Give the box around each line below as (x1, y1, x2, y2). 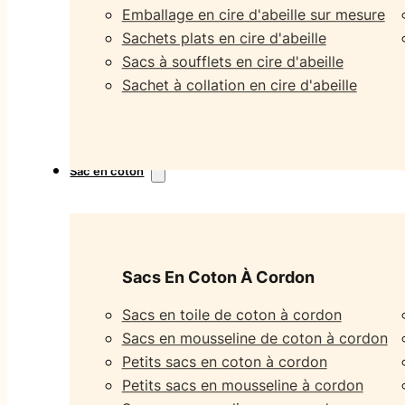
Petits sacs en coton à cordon (121, 353, 327, 372)
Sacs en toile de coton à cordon (121, 306, 342, 325)
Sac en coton (70, 164, 145, 179)
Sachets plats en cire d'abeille (121, 28, 326, 47)
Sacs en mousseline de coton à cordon (121, 329, 388, 348)
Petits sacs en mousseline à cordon (121, 376, 363, 395)
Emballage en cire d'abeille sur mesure (121, 5, 385, 24)
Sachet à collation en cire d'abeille (121, 75, 357, 94)
